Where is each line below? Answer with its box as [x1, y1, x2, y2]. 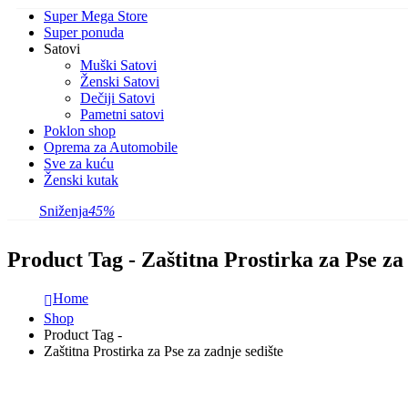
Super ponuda [44, 25, 124, 41]
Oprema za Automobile [44, 139, 178, 156]
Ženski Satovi [80, 74, 159, 90]
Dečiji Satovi [80, 90, 155, 107]
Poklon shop [44, 123, 116, 139]
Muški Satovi [80, 57, 157, 74]
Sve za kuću [44, 156, 114, 172]
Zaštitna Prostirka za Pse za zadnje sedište [44, 343, 283, 360]
